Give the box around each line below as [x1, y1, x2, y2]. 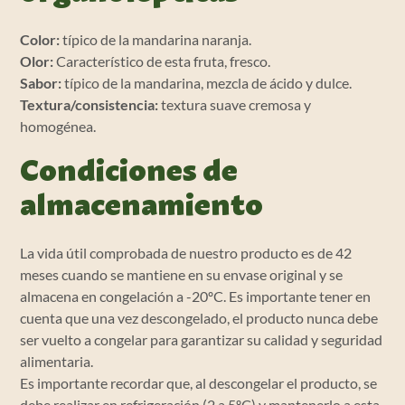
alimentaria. [20, 353, 94, 371]
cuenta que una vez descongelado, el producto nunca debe [20, 309, 379, 327]
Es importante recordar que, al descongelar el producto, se [20, 374, 378, 392]
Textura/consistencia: [20, 96, 159, 114]
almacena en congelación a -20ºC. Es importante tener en [20, 287, 372, 306]
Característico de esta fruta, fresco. [53, 52, 271, 71]
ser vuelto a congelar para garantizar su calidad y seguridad [20, 331, 383, 349]
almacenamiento [20, 193, 264, 222]
